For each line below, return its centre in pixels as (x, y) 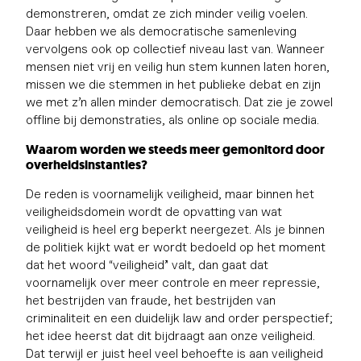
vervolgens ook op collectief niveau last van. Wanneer (175, 48)
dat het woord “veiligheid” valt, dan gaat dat (147, 264)
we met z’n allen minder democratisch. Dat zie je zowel (179, 102)
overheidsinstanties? (87, 164)
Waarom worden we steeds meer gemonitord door (175, 149)
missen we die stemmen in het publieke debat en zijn (173, 84)
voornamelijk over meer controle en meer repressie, (173, 282)
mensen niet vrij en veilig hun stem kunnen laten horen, (178, 66)
